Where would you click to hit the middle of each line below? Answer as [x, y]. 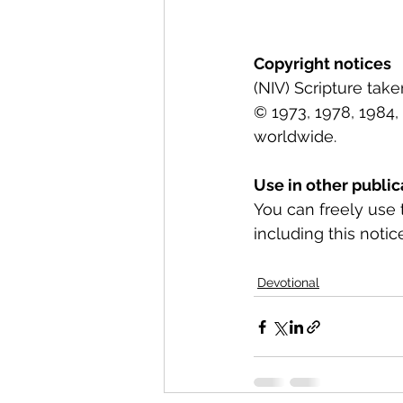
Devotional [288, 283]
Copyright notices [322, 64]
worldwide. [295, 137]
